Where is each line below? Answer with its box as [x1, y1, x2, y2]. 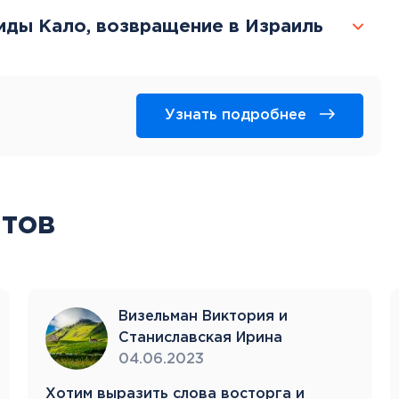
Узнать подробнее [165, 109, 311, 122]
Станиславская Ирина [118, 331, 282, 345]
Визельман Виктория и [118, 310, 288, 323]
